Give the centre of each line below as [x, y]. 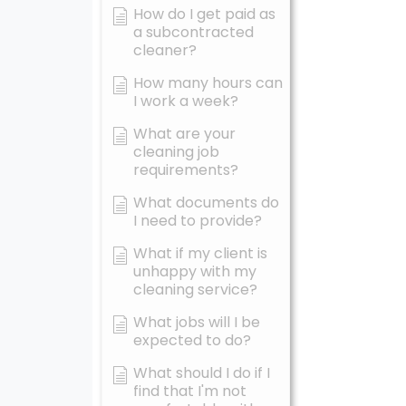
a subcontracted [193, 32]
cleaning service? [195, 290]
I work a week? [186, 101]
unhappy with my [195, 271]
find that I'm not [190, 391]
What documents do [206, 203]
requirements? [186, 170]
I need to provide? [198, 221]
